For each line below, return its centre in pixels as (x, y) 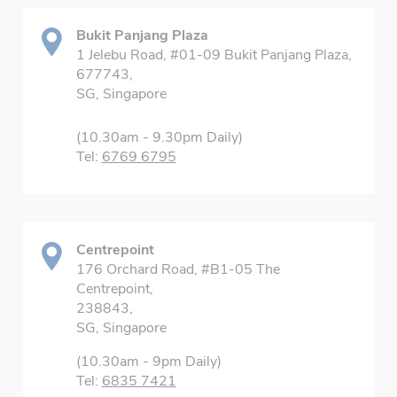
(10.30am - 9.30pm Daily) (159, 137)
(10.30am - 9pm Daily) (148, 362)
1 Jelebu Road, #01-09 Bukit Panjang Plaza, (214, 55)
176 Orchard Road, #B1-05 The (178, 269)
